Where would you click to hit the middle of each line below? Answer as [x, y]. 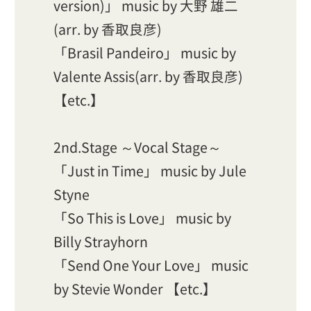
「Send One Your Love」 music [151, 264]
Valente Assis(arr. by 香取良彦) [148, 76]
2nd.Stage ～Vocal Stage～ [137, 146]
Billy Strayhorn [101, 241]
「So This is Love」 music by [142, 217]
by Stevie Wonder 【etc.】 [135, 288]
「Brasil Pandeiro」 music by [145, 52]
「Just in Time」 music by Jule [150, 170]
